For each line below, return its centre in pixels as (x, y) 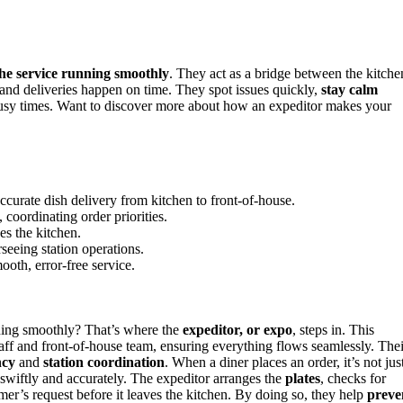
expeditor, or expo (237, 330)
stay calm (349, 90)
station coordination (104, 363)
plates (303, 379)
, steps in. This (333, 330)
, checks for (353, 379)
